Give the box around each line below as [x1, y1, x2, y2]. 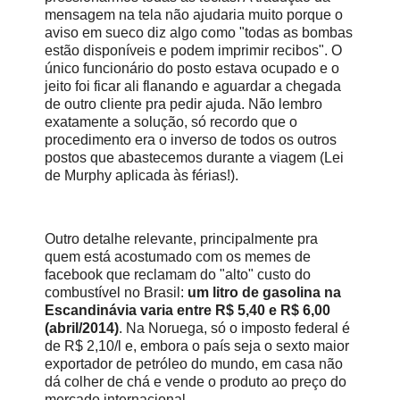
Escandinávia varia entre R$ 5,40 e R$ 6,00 [45, 303, 330, 319]
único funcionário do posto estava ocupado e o [45, 60, 339, 76]
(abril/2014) [45, 321, 119, 337]
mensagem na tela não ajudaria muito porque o [45, 6, 343, 22]
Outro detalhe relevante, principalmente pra [45, 231, 318, 247]
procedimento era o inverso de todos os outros [45, 131, 337, 147]
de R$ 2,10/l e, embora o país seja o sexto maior [45, 338, 349, 354]
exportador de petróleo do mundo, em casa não [45, 356, 343, 372]
